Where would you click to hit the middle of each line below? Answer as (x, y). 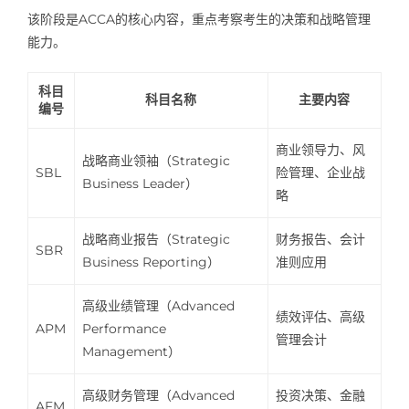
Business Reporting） (152, 262)
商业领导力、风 (321, 149)
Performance (125, 328)
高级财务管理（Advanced (159, 395)
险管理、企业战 (321, 172)
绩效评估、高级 (321, 316)
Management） (132, 351)
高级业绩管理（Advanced (159, 305)
